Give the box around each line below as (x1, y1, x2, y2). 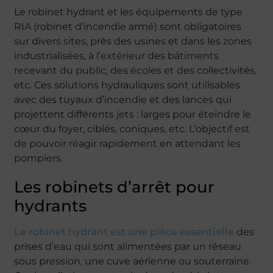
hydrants (14, 196, 87, 216)
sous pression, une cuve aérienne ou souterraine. (14, 255, 252, 267)
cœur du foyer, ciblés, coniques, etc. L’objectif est (14, 123, 250, 135)
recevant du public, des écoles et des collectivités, (14, 65, 257, 76)
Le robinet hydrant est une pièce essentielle (14, 226, 235, 238)
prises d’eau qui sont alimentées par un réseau (14, 241, 242, 252)
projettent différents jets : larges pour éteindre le (14, 108, 252, 120)
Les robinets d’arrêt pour (14, 177, 215, 197)
